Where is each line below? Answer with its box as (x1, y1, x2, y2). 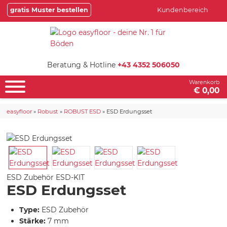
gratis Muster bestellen (10, 6, 88, 14)
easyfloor (7, 107, 32, 115)
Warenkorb (189, 79, 219, 86)
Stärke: (19, 216, 46, 225)
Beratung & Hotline (47, 60, 118, 69)
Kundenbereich (157, 6, 208, 14)
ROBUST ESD (64, 107, 101, 115)
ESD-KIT (56, 172, 85, 182)
